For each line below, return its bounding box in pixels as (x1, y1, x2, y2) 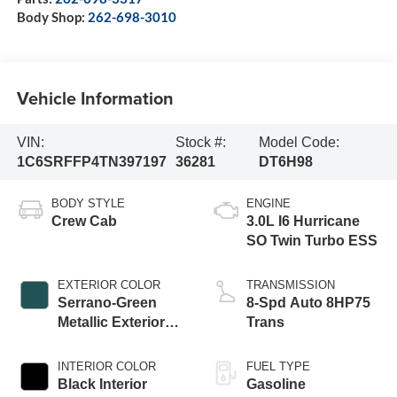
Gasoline (246, 377, 306, 393)
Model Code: (258, 134, 339, 150)
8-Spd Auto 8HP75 (246, 295, 370, 311)
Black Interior (57, 377, 147, 393)
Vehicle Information (16, 84, 174, 111)
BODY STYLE (51, 197, 125, 211)
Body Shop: (16, 9, 88, 26)
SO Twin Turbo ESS (246, 233, 378, 249)
